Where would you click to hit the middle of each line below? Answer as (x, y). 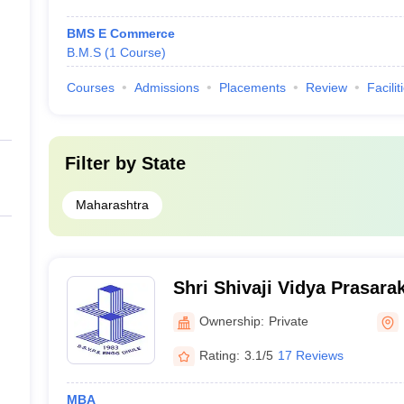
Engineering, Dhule (255, 335)
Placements (252, 87)
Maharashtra (112, 205)
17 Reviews (310, 355)
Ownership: (231, 321)
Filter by (103, 163)
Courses (90, 87)
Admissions (166, 87)
